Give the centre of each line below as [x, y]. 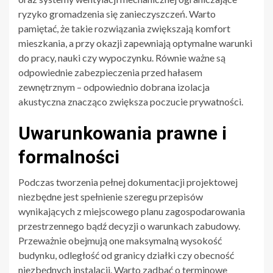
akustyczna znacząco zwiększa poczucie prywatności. [131, 101]
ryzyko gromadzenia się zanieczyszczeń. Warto [117, 13]
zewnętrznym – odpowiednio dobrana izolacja [114, 87]
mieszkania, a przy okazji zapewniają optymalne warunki [135, 43]
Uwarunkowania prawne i [122, 133]
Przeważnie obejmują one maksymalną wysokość [120, 240]
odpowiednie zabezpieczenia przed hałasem [110, 72]
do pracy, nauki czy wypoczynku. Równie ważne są [122, 57]
